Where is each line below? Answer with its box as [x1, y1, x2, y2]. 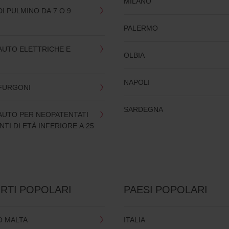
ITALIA [124, 214, 146, 224]
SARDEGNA [124, 104, 164, 114]
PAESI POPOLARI [124, 182, 208, 196]
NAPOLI [124, 77, 150, 87]
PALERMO [124, 22, 158, 33]
